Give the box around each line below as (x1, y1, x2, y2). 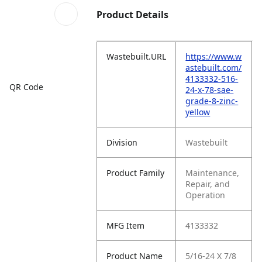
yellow (185, 106, 211, 118)
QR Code (9, 81, 43, 92)
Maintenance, (185, 167, 240, 178)
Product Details (96, 8, 169, 21)
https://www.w (185, 51, 242, 62)
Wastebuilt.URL (106, 51, 167, 62)
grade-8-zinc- (185, 95, 239, 106)
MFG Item (106, 220, 145, 231)
